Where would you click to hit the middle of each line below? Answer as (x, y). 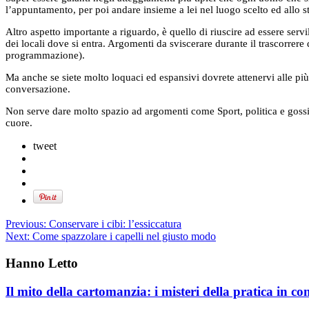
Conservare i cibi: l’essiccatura (114, 224)
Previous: (26, 224)
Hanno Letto (42, 263)
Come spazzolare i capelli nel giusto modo (123, 237)
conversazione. (38, 89)
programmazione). (45, 56)
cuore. (19, 123)
